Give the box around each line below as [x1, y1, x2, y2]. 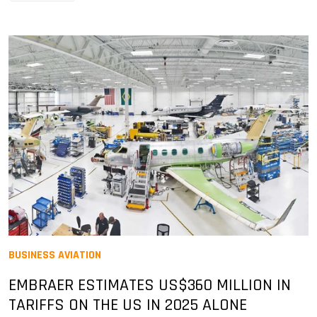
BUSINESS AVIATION [8, 247, 101, 263]
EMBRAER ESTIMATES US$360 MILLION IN [8, 274, 291, 296]
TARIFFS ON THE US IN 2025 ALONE [8, 294, 247, 316]
